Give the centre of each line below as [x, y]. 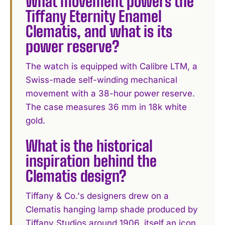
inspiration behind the [91, 160]
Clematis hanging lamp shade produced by [112, 209]
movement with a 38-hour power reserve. [110, 94]
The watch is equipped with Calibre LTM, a [112, 67]
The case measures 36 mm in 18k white [106, 107]
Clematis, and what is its [99, 31]
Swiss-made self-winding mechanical [102, 80]
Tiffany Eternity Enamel [94, 16]
